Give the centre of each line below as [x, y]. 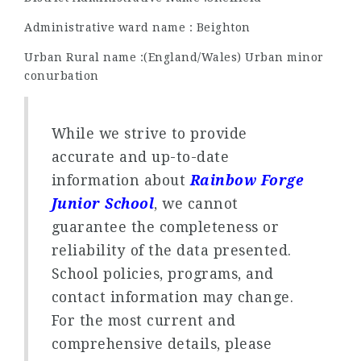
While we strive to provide [149, 133]
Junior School [103, 203]
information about [120, 180]
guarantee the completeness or [165, 227]
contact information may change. [172, 297]
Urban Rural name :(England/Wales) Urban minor [174, 57]
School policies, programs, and [162, 274]
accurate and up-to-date [140, 157]
